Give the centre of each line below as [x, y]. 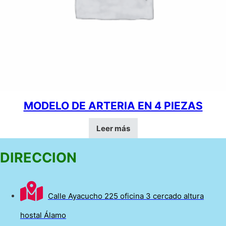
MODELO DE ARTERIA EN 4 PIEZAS [113, 106]
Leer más [113, 128]
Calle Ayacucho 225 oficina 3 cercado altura [126, 196]
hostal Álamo [43, 215]
